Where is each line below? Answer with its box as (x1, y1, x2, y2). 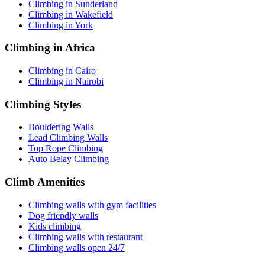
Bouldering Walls (28, 122, 93, 132)
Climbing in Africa (5, 41, 95, 54)
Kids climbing (28, 221, 81, 231)
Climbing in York (28, 20, 93, 30)
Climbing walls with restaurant (28, 231, 143, 242)
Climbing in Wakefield (28, 9, 113, 20)
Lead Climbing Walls (28, 132, 108, 143)
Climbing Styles (5, 98, 81, 111)
